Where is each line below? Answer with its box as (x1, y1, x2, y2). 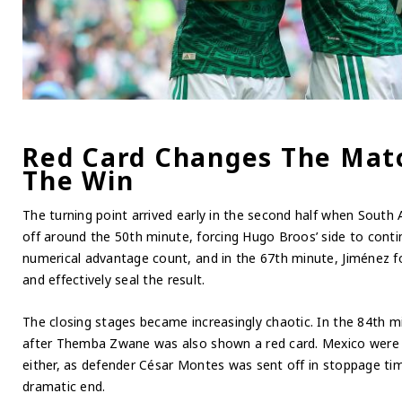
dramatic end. (22, 377, 106, 395)
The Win (22, 162, 135, 197)
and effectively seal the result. (22, 271, 205, 289)
